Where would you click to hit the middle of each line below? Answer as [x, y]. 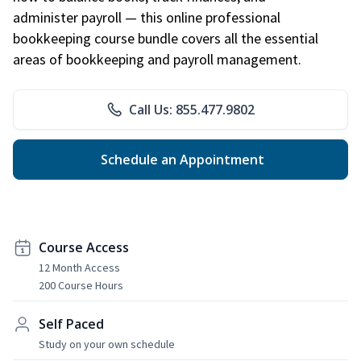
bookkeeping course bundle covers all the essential [166, 38]
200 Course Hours [81, 285]
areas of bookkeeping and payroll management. [157, 59]
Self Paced [71, 324]
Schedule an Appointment [180, 159]
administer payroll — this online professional [147, 17]
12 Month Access [79, 267]
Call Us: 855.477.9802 [192, 109]
